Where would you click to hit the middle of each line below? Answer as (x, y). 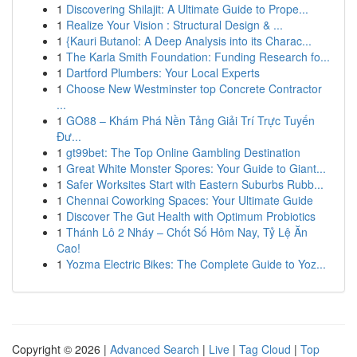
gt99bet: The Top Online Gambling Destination (183, 152)
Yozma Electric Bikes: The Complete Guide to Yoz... (196, 264)
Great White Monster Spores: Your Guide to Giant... (196, 168)
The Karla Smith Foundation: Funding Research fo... (198, 57)
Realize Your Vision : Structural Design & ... (175, 25)
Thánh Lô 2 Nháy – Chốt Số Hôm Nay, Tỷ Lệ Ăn (187, 232)
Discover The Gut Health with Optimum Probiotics (191, 216)
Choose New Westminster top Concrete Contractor (194, 88)
